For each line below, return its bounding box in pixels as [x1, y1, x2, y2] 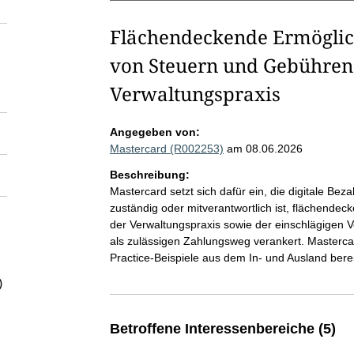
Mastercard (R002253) [109, 142, 224, 155]
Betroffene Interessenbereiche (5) [109, 321, 336, 337]
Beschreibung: [109, 168, 190, 181]
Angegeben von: [109, 126, 200, 138]
